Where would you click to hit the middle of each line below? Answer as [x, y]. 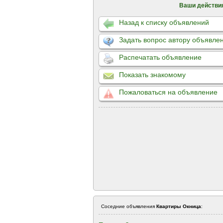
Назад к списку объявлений [164, 22]
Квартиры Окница [179, 206]
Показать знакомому [152, 75]
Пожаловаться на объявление [168, 92]
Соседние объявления [129, 206]
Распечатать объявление [160, 57]
